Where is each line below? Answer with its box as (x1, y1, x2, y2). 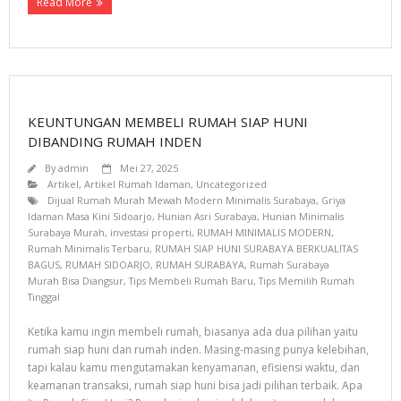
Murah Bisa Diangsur (28, 274, 124, 287)
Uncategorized (196, 177, 267, 191)
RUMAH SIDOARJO (65, 258, 150, 271)
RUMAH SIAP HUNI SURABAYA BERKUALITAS (155, 242, 358, 255)
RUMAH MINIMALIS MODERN (197, 226, 331, 239)
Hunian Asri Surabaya (158, 209, 257, 223)
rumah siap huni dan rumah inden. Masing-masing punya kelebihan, (28, 342, 369, 357)
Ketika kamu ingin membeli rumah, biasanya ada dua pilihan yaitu (28, 324, 358, 339)
